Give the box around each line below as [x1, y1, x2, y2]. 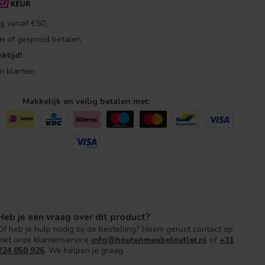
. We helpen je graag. [44, 244, 125, 256]
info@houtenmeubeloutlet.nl [91, 234, 207, 245]
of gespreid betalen [5, 33, 82, 45]
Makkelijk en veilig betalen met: [22, 95, 150, 107]
